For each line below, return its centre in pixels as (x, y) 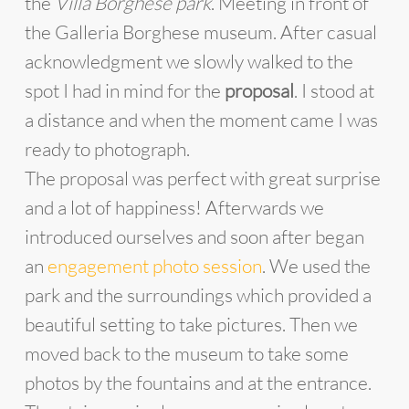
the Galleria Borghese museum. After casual (200, 32)
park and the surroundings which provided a (198, 295)
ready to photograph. (107, 149)
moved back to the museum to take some (186, 353)
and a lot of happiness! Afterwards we (174, 207)
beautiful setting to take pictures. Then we (191, 324)
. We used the (316, 266)
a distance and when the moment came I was (201, 120)
